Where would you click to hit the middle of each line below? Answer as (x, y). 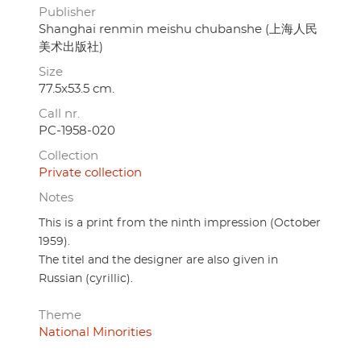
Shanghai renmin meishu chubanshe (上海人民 (178, 30)
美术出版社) (71, 48)
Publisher (67, 13)
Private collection (90, 173)
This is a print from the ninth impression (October (180, 224)
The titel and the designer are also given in (158, 261)
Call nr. (59, 114)
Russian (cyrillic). (86, 279)
